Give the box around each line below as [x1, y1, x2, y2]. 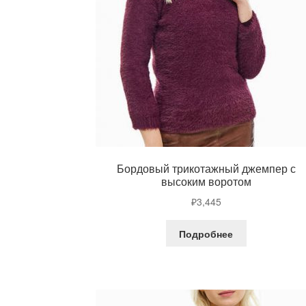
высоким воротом [161, 173, 251, 190]
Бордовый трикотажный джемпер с [116, 161, 296, 177]
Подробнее [179, 226, 234, 240]
